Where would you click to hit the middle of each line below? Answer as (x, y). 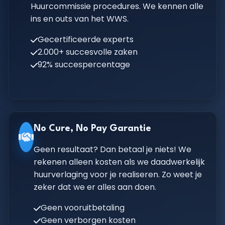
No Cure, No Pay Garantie (92, 129)
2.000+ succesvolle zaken (88, 52)
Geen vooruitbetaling (83, 208)
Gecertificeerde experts (86, 39)
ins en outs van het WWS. (80, 19)
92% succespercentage (84, 65)
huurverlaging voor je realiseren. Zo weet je (118, 175)
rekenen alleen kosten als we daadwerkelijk (119, 162)
